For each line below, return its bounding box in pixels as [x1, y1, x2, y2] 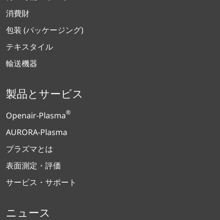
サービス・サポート [6, 177, 77, 188]
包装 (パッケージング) [6, 25, 83, 36]
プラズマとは [6, 143, 53, 155]
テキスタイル [6, 41, 53, 53]
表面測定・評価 [6, 160, 61, 171]
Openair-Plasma [6, 110, 66, 121]
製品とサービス [6, 86, 83, 101]
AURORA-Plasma [6, 127, 67, 138]
